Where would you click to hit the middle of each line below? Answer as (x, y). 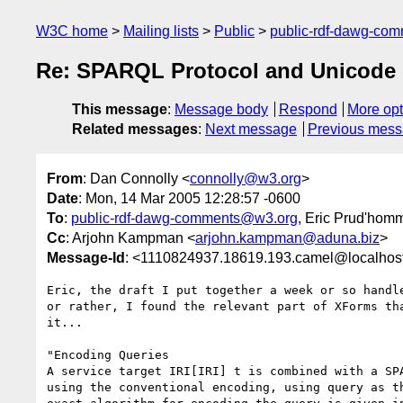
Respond (308, 110)
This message (120, 110)
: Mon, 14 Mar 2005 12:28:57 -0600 (189, 198)
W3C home (72, 31)
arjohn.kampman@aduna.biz (287, 237)
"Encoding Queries (108, 354)
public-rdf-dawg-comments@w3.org (184, 218)
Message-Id (86, 257)
